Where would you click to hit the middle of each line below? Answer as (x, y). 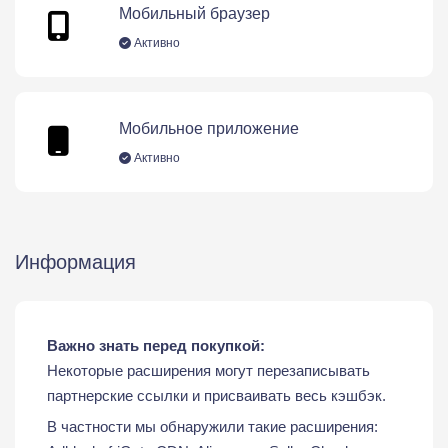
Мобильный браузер (194, 13)
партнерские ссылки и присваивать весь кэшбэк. (216, 395)
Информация (75, 262)
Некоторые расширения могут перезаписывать (208, 370)
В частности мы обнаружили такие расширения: (212, 426)
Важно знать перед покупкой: (156, 345)
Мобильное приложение (209, 128)
